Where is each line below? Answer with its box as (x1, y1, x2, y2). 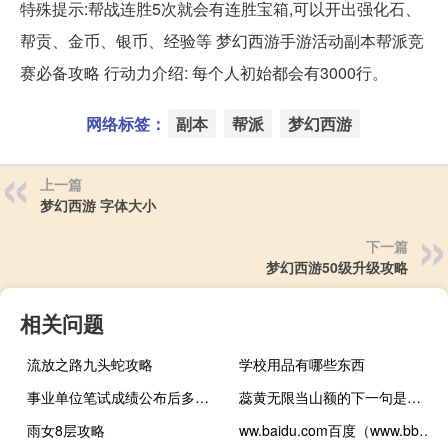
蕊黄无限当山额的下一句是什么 (407, 387, 422, 408)
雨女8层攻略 (27, 420, 105, 441)
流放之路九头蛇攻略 (27, 354, 153, 375)
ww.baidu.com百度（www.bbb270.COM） (419, 420, 434, 441)
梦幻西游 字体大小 (40, 195, 156, 216)
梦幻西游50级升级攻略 (266, 257, 408, 278)
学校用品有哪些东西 (239, 354, 366, 375)
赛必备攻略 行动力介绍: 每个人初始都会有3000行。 (20, 61, 388, 85)
